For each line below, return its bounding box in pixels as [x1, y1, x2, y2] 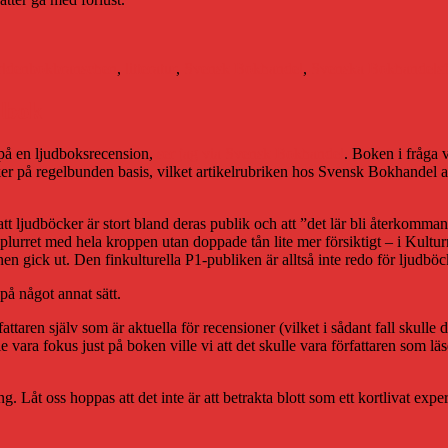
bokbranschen [29, 60, 117, 78]
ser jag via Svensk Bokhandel [157, 145, 344, 163]
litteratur [125, 60, 176, 78]
